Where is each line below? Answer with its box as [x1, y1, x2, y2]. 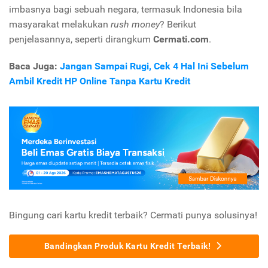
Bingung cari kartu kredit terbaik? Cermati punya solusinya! [9, 209, 257, 221]
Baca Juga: [9, 60, 60, 72]
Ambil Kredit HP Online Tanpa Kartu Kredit [9, 75, 190, 87]
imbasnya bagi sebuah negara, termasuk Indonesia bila [9, 4, 242, 16]
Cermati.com [153, 33, 209, 45]
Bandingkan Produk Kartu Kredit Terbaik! [44, 241, 213, 251]
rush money [111, 19, 160, 31]
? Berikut [160, 19, 196, 31]
